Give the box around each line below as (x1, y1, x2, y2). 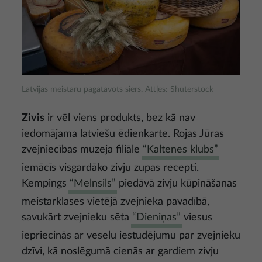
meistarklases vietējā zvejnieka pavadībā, (22, 196, 209, 208)
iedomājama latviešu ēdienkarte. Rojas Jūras (22, 129, 224, 140)
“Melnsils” (70, 178, 116, 189)
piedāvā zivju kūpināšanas (116, 178, 237, 189)
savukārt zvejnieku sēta (22, 212, 132, 223)
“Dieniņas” (132, 212, 181, 223)
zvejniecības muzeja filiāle (22, 144, 143, 156)
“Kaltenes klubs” (143, 144, 218, 156)
